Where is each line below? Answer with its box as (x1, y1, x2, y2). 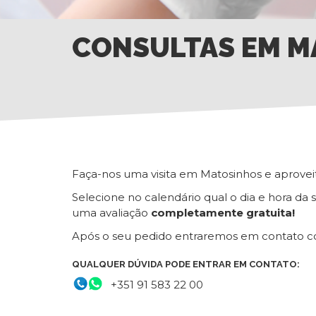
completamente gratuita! (151, 205, 295, 219)
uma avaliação (72, 205, 151, 219)
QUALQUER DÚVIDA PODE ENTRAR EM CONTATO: (72, 258, 300, 269)
